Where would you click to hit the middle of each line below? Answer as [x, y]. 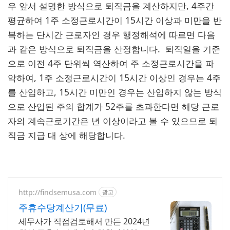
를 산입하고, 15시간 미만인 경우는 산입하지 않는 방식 [115, 92]
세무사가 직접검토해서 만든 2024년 [84, 221]
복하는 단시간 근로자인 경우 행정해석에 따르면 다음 [111, 34]
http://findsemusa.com [57, 192]
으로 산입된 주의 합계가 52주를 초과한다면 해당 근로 [113, 106]
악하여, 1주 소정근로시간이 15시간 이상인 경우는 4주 [114, 78]
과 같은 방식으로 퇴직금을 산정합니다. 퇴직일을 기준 [114, 49]
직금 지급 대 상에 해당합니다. [66, 135]
